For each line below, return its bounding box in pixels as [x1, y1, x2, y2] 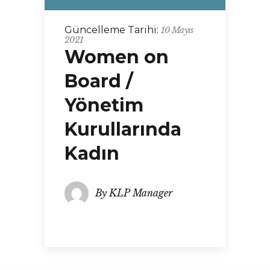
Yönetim [64, 94, 143, 116]
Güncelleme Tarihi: [64, 24, 161, 36]
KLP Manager [109, 187, 172, 199]
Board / [64, 70, 133, 92]
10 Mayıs [161, 25, 193, 36]
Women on [64, 46, 169, 68]
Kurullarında [64, 118, 181, 140]
